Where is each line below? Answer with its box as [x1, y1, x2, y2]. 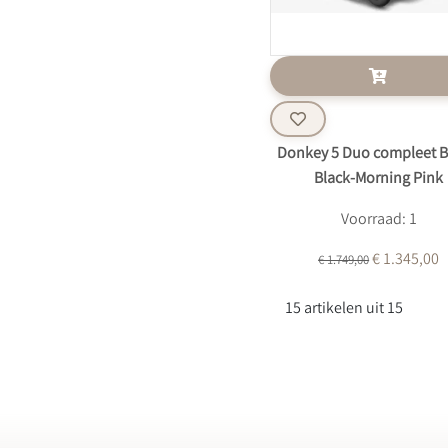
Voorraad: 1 [340, 209, 417, 232]
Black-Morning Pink [314, 168, 444, 191]
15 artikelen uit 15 [285, 298, 404, 321]
